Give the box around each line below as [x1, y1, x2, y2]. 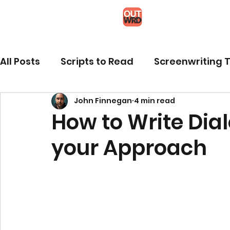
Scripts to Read [61, 55, 133, 68]
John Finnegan [74, 95, 132, 106]
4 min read [134, 95, 175, 106]
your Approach [51, 133, 207, 162]
